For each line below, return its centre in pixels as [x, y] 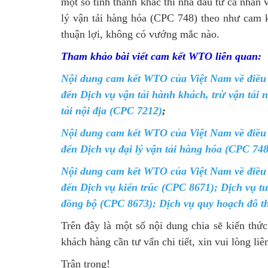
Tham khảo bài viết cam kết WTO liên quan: [161, 57]
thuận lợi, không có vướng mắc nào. [140, 34]
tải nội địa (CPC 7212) [112, 111]
